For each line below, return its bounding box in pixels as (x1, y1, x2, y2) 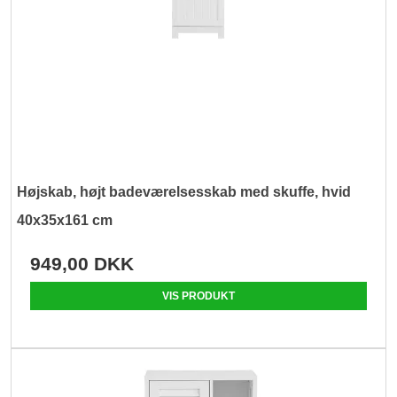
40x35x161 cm (17, 212, 113, 228)
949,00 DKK (30, 253, 135, 274)
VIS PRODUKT (162, 289, 235, 302)
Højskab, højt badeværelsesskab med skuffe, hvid (17, 183, 352, 199)
